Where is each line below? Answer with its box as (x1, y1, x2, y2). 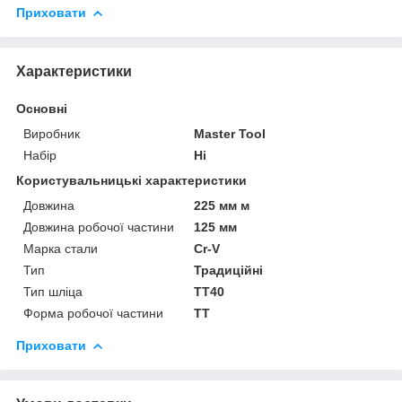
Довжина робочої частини (23, 219, 174, 234)
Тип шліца (23, 284, 83, 299)
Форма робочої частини (23, 305, 163, 320)
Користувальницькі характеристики (16, 172, 247, 188)
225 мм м (194, 197, 250, 213)
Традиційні (194, 262, 264, 277)
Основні (16, 100, 67, 116)
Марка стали (23, 240, 98, 256)
